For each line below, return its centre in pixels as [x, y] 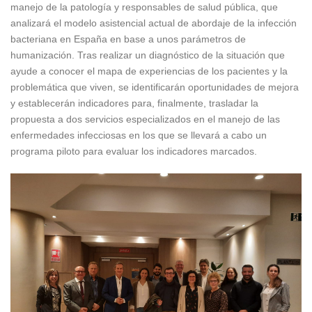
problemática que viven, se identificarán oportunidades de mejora [155, 87]
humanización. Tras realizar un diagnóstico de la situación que [148, 55]
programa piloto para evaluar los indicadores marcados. [134, 151]
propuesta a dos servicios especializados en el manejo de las [145, 119]
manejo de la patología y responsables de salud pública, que [144, 7]
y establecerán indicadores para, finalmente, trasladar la [134, 103]
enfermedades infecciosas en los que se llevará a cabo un [139, 135]
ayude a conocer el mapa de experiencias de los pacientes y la [149, 71]
